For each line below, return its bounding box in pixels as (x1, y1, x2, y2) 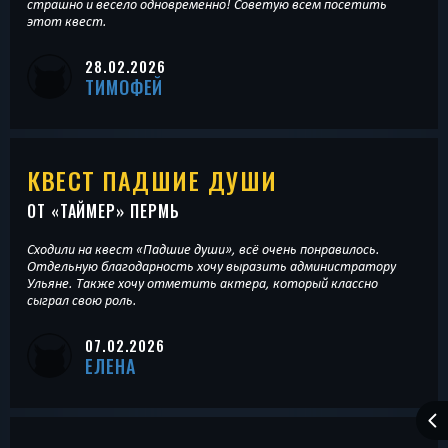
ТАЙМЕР (59, 198, 117, 223)
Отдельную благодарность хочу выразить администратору (27, 257, 396, 274)
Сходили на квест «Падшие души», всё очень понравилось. (27, 240, 380, 257)
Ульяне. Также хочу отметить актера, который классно (27, 274, 378, 291)
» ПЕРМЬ (116, 198, 180, 223)
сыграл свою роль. (27, 291, 137, 308)
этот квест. (27, 13, 107, 30)
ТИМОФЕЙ (85, 74, 164, 101)
